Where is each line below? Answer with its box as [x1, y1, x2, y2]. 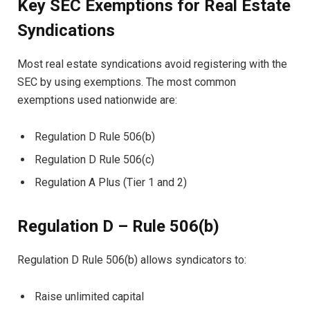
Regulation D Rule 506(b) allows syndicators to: [17, 253, 246, 267]
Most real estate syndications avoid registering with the [17, 57, 287, 71]
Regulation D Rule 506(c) [35, 153, 154, 167]
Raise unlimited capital [35, 290, 144, 304]
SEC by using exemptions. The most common [17, 75, 236, 89]
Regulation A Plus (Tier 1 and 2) [35, 176, 187, 190]
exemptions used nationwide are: [17, 93, 177, 107]
